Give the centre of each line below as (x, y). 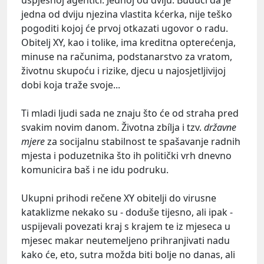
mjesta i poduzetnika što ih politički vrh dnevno (126, 156)
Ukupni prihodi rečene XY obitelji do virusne (119, 198)
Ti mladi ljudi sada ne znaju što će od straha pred (130, 113)
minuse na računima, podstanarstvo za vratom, (127, 57)
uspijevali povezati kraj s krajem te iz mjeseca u (126, 227)
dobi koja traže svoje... (71, 85)
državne (220, 128)
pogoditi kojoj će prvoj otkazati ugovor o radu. (125, 29)
